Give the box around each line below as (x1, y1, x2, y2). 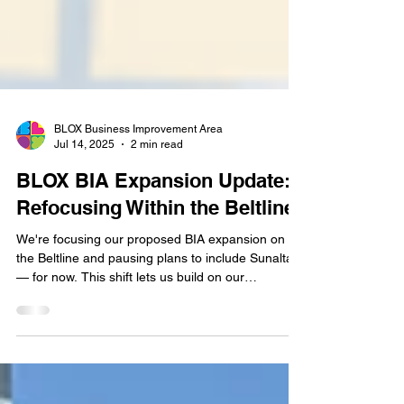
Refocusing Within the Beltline (16, 268, 295, 291)
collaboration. (16, 380, 93, 394)
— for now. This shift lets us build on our (16, 342, 244, 356)
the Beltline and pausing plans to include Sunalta (16, 323, 293, 337)
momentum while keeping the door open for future (16, 361, 302, 375)
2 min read (131, 209, 183, 223)
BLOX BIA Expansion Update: (16, 241, 290, 264)
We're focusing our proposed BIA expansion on (16, 304, 285, 318)
